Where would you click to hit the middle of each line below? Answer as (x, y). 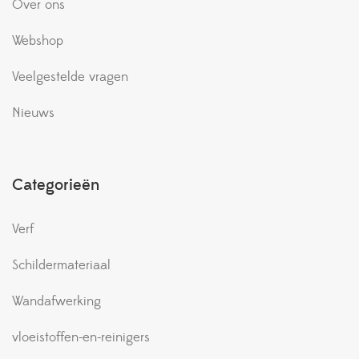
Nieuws (33, 113)
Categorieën (56, 185)
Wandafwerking (56, 301)
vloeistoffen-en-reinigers (81, 337)
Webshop (38, 40)
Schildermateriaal (61, 265)
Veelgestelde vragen (70, 77)
